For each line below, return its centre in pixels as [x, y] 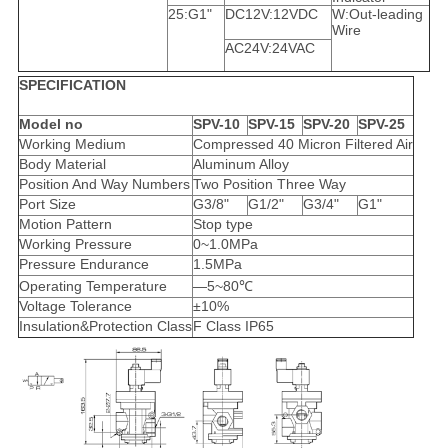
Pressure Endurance [83, 264]
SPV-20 [326, 124]
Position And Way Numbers [104, 184]
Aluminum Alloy [240, 164]
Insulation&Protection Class [105, 326]
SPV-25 [381, 124]
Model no [50, 124]
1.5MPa [217, 264]
